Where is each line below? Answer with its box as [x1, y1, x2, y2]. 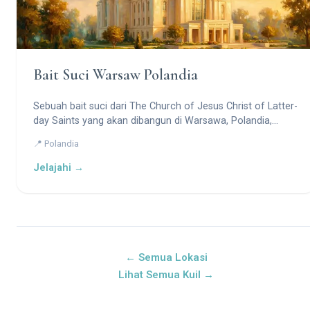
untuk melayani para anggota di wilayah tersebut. [33, 129, 253, 141]
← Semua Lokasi [125, 250, 208, 264]
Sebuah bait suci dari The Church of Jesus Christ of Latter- [33, 100, 298, 112]
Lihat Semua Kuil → [118, 268, 214, 281]
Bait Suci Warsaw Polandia [33, 65, 198, 84]
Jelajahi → [33, 161, 84, 174]
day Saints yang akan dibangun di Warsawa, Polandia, [33, 114, 272, 127]
